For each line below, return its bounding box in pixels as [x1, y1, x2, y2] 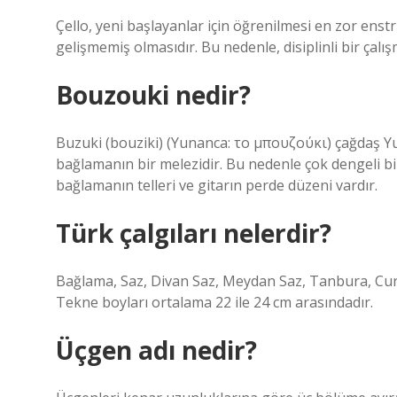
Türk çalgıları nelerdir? [56, 216, 331, 250]
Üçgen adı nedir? [56, 333, 257, 367]
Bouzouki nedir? [56, 78, 251, 112]
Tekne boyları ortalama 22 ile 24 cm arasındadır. [56, 292, 373, 312]
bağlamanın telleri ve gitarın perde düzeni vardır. [56, 175, 378, 195]
